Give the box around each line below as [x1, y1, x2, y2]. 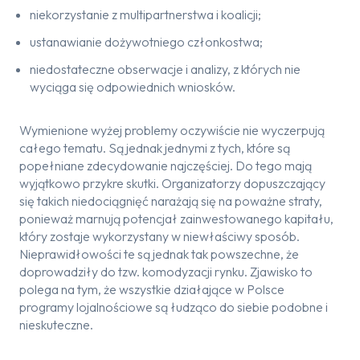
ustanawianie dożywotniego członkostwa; [30, 34, 263, 50]
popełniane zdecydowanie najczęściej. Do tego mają [19, 157, 312, 174]
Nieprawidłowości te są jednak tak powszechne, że [19, 246, 299, 262]
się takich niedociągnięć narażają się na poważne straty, [19, 193, 322, 209]
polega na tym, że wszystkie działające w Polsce [19, 281, 284, 297]
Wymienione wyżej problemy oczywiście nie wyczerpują [19, 122, 325, 138]
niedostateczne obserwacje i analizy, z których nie [30, 61, 301, 77]
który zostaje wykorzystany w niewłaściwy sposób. [19, 228, 300, 244]
